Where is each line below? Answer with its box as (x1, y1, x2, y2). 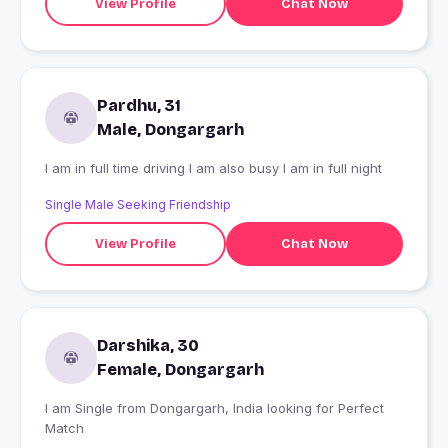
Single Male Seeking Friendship (45, 197, 231, 213)
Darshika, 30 (97, 336, 199, 356)
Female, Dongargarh (97, 360, 264, 380)
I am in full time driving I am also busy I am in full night (45, 160, 382, 177)
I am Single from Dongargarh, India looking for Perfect (45, 400, 117, 417)
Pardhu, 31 (97, 96, 181, 116)
